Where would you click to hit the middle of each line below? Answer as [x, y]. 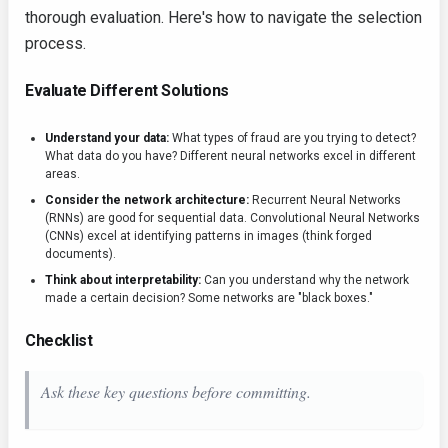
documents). [80, 254]
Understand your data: [107, 138]
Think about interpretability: [123, 280]
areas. [62, 174]
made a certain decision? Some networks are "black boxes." [209, 298]
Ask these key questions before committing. [176, 392]
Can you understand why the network [305, 280]
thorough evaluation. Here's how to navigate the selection [223, 18]
